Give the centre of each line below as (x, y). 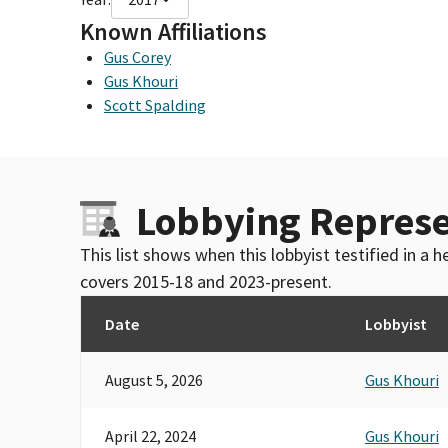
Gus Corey (137, 56)
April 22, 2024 (150, 435)
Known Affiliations (173, 31)
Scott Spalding (155, 104)
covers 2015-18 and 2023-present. (206, 281)
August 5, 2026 (154, 379)
